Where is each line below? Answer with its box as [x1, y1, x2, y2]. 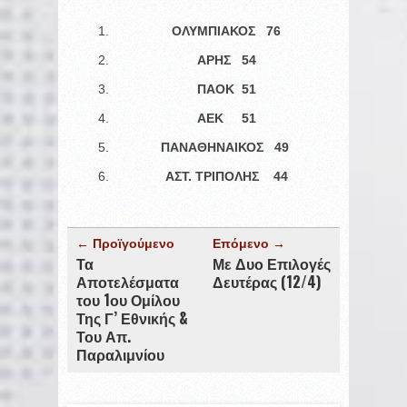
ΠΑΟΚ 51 [196, 81, 256, 96]
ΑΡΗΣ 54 [196, 52, 256, 67]
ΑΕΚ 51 [196, 110, 256, 125]
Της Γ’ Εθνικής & [76, 306, 188, 329]
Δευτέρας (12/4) [213, 270, 321, 293]
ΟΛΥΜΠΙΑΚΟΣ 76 [172, 23, 281, 38]
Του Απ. [76, 324, 131, 347]
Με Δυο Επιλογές [213, 252, 331, 274]
